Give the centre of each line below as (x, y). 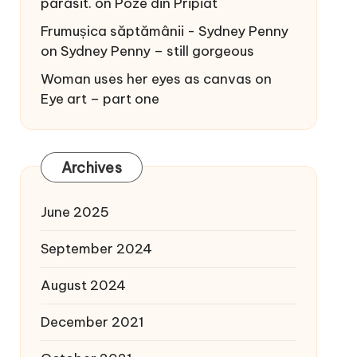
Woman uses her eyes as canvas (146, 79)
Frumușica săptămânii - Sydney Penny (164, 31)
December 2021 (92, 322)
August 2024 (83, 285)
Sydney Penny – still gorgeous (157, 51)
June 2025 (75, 212)
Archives (91, 168)
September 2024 (96, 249)
